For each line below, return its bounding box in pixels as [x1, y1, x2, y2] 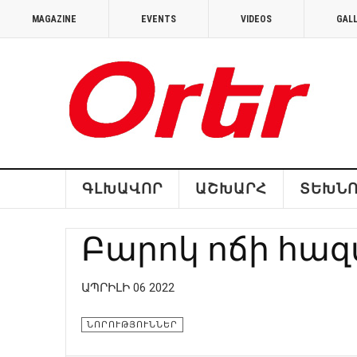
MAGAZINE [32, 14, 76, 25]
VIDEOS [241, 14, 272, 25]
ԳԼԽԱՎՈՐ [81, 180, 163, 197]
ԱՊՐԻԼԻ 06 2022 [81, 280, 175, 295]
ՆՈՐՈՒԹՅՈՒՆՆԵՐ [87, 320, 178, 330]
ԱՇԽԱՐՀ [194, 180, 267, 197]
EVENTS [141, 14, 176, 25]
